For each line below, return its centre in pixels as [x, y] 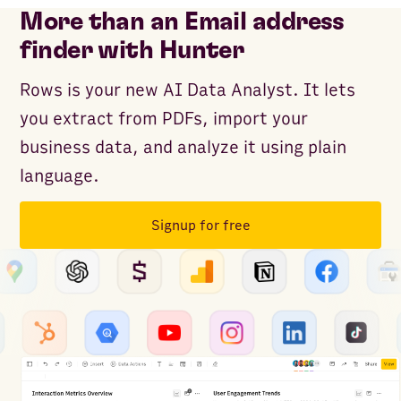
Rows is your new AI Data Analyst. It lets [188, 91]
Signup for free [200, 225]
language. [60, 177]
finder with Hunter [132, 51]
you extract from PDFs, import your [164, 119]
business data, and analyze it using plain [183, 148]
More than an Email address [182, 23]
